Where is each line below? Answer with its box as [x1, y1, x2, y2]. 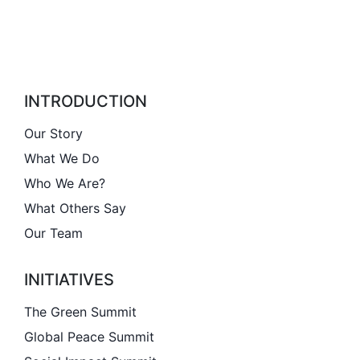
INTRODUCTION [24, 92, 147, 111]
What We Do [24, 149, 100, 166]
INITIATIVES [24, 269, 114, 289]
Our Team [24, 225, 83, 242]
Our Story [24, 125, 83, 141]
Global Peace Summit [24, 328, 154, 345]
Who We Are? [24, 174, 105, 191]
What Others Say [24, 200, 126, 217]
